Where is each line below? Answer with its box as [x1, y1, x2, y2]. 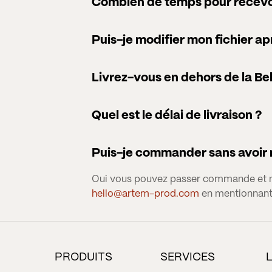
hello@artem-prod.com [92, 189, 199, 199]
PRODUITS [54, 252, 112, 263]
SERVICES [160, 252, 215, 263]
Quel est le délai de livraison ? [92, 110, 262, 121]
